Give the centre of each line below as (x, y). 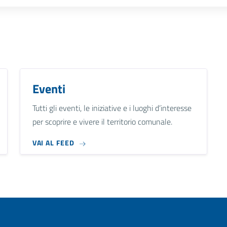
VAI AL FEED (53, 143)
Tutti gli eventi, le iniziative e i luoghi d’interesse (112, 108)
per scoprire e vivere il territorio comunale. (102, 121)
